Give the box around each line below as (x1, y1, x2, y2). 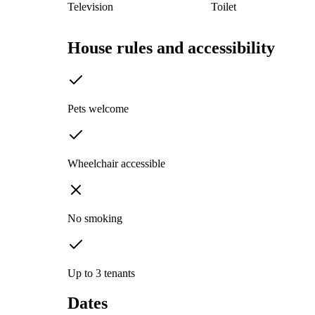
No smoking (67, 212, 122, 225)
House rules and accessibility (67, 39, 275, 58)
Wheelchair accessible (67, 157, 165, 170)
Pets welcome (67, 103, 129, 115)
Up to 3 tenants (67, 267, 135, 280)
